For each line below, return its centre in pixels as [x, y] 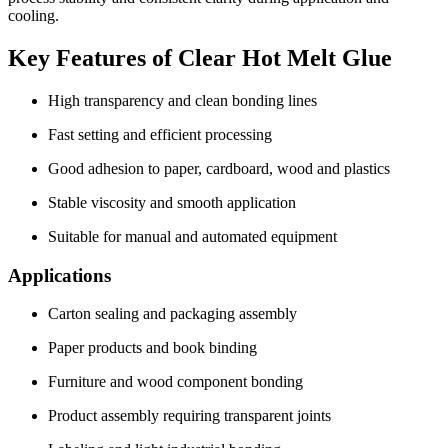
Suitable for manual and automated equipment [192, 236]
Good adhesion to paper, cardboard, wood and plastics [219, 168]
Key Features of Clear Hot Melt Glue [200, 57]
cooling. [33, 15]
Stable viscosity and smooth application [172, 202]
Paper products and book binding [152, 348]
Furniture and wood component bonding [175, 382]
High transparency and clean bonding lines [182, 100]
